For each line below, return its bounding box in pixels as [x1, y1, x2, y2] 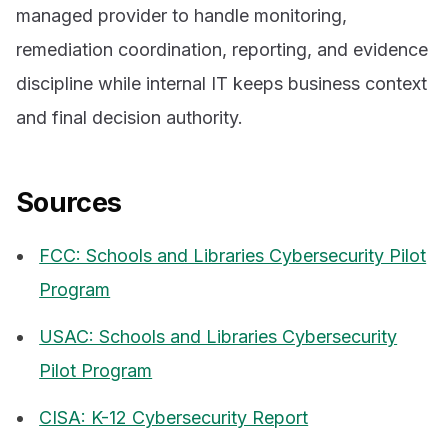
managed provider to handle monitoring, [16, 4, 347, 26]
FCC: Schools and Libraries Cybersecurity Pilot [39, 245, 427, 267]
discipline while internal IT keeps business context [16, 72, 427, 94]
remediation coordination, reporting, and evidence [16, 38, 428, 60]
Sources [16, 185, 122, 219]
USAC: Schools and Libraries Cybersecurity [39, 326, 398, 348]
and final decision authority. [16, 106, 243, 128]
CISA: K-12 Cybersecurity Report [39, 407, 309, 428]
